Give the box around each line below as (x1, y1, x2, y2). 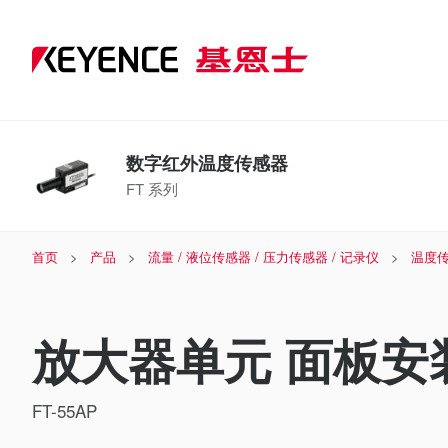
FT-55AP (32, 398, 97, 423)
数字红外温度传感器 (126, 150, 288, 176)
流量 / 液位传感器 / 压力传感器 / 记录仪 (148, 247, 379, 266)
